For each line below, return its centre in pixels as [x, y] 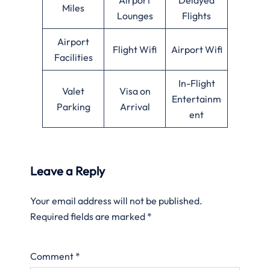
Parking [73, 106]
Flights [196, 15]
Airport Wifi [196, 49]
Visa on [135, 91]
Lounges [135, 15]
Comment [53, 256]
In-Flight [196, 83]
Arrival [135, 106]
